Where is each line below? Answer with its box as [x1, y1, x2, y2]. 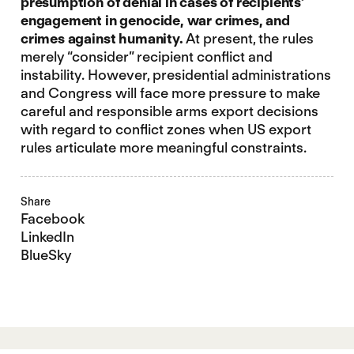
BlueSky [20, 246, 72, 263]
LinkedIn [20, 228, 74, 245]
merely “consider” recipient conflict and [20, 47, 273, 65]
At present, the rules [183, 29, 314, 47]
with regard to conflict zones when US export [20, 120, 311, 137]
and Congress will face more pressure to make [20, 84, 320, 101]
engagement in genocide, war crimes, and [20, 11, 290, 28]
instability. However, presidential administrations [20, 66, 331, 83]
